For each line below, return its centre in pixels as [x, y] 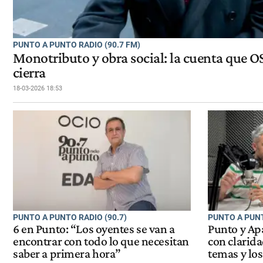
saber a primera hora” [67, 254]
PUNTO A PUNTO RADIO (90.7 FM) [77, 44]
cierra [29, 72]
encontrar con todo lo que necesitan [101, 242]
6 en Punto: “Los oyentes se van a [94, 229]
